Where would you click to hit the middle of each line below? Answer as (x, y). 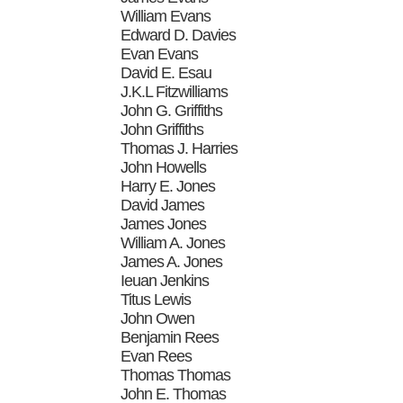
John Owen (158, 318)
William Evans (166, 16)
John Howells (164, 167)
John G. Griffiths (172, 110)
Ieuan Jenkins (165, 280)
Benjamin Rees (170, 337)
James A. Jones (172, 261)
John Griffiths (162, 129)
